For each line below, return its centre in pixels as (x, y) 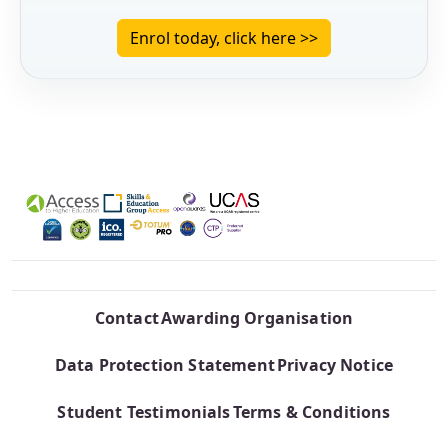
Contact (126, 317)
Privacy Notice (335, 364)
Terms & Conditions (311, 412)
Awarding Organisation (257, 317)
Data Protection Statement (164, 364)
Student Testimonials (144, 412)
